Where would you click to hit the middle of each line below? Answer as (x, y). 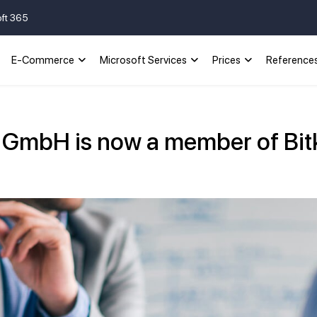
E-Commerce (43, 60)
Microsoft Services (144, 60)
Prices (227, 60)
